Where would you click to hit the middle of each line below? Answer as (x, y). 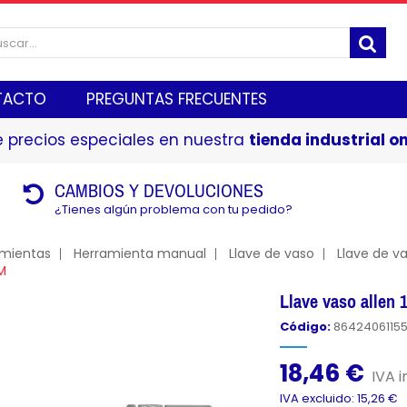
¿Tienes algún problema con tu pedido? (174, 209)
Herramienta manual (139, 253)
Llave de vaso (271, 253)
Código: (306, 327)
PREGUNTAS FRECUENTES (177, 99)
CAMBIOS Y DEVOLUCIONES (159, 190)
